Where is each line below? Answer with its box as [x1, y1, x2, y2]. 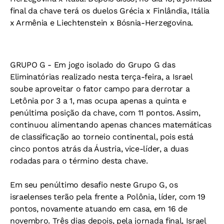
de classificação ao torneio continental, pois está [10, 132, 193, 141]
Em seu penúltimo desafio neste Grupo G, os [10, 180, 178, 189]
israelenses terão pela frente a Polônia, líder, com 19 [10, 192, 205, 201]
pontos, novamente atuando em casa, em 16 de [10, 204, 187, 213]
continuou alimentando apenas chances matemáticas [10, 120, 211, 129]
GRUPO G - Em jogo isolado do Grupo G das [10, 60, 175, 69]
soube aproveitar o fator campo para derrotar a [10, 84, 190, 93]
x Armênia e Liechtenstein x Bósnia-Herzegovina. [10, 18, 193, 27]
